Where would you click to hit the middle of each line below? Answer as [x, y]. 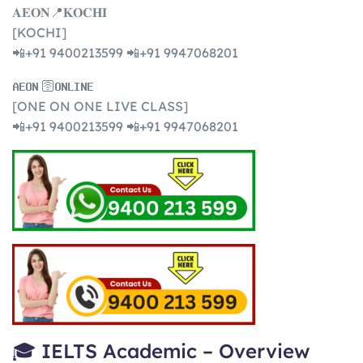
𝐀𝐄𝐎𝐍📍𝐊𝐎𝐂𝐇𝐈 [60, 12]
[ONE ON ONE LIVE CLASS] [100, 106]
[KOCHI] [39, 32]
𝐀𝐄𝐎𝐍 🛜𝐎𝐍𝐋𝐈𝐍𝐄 [53, 85]
